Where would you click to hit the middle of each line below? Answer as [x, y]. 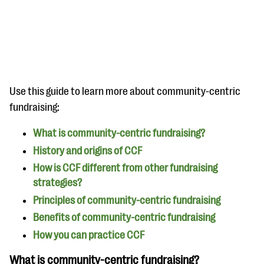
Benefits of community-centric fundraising [124, 217]
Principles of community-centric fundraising [127, 200]
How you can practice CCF [89, 235]
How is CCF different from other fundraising [125, 168]
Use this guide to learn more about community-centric [125, 91]
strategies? [57, 183]
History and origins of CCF [88, 151]
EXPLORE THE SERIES [59, 29]
